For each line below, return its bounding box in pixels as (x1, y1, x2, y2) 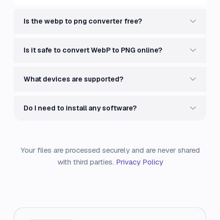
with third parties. (57, 157, 116, 166)
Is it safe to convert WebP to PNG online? (24, 46, 162, 55)
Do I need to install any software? (24, 104, 137, 112)
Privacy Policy (115, 157, 163, 166)
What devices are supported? (24, 75, 123, 83)
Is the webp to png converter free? (24, 17, 142, 26)
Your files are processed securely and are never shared (20, 145, 200, 155)
